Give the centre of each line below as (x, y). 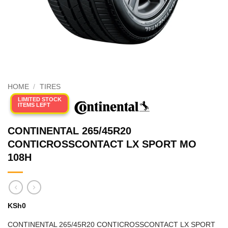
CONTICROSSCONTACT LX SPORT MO (102, 144)
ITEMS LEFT (34, 105)
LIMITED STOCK (40, 99)
